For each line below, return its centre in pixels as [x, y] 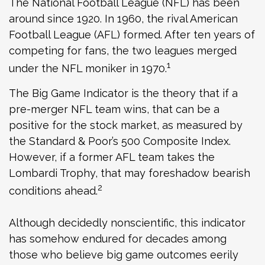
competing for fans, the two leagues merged [123, 51]
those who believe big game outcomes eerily [124, 255]
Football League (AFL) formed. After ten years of [132, 35]
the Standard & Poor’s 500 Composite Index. [120, 141]
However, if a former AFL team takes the [112, 157]
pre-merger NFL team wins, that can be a [114, 109]
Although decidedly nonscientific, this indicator [127, 223]
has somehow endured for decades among [118, 239]
